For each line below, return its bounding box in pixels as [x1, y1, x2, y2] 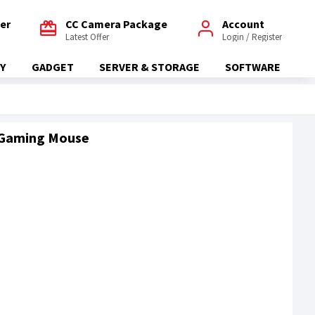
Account [222, 16, 264, 31]
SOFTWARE [225, 60, 281, 74]
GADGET [31, 60, 74, 74]
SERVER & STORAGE [98, 60, 200, 74]
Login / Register [222, 30, 282, 43]
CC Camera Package [65, 16, 167, 31]
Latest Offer [65, 30, 109, 43]
